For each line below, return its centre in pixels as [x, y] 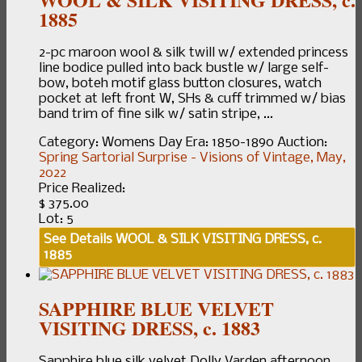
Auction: [302, 142]
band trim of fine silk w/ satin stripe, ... [156, 114]
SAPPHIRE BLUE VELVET [156, 308]
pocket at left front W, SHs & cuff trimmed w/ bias [192, 99]
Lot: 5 [56, 219]
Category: [70, 142]
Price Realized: [82, 188]
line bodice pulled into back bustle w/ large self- [184, 68]
